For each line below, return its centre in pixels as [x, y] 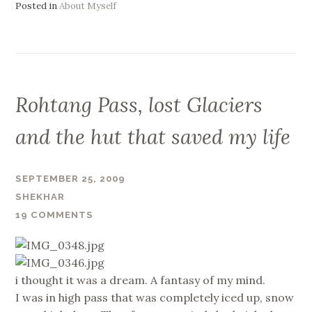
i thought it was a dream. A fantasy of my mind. [141, 280]
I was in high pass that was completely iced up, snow [155, 298]
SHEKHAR [40, 196]
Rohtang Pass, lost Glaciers [139, 105]
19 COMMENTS [55, 215]
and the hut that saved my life [153, 137]
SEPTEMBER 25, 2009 [71, 178]
